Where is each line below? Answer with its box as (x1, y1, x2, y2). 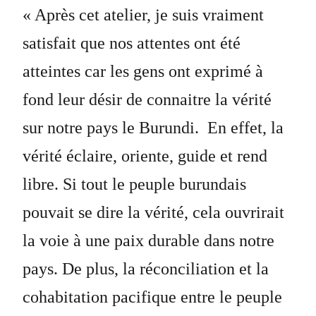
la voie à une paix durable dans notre (22, 231, 274, 250)
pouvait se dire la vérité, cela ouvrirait (22, 203, 284, 221)
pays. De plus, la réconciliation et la (22, 260, 269, 278)
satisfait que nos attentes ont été (22, 34, 241, 52)
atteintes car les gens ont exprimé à (22, 62, 263, 80)
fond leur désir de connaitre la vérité (22, 90, 272, 109)
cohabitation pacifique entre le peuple (22, 288, 282, 306)
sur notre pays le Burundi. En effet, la (22, 119, 284, 137)
